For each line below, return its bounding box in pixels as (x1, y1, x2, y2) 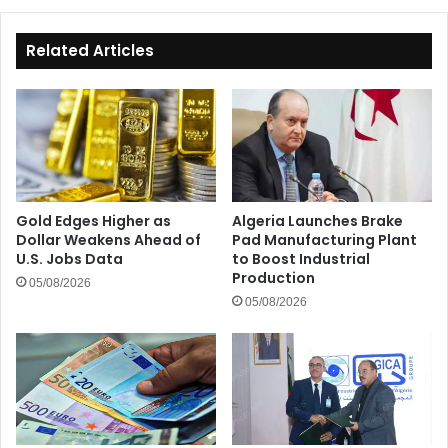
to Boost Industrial (232, 248, 370, 269)
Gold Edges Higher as (16, 210, 171, 231)
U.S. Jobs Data (16, 248, 123, 269)
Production (232, 267, 315, 288)
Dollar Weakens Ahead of (16, 229, 201, 250)
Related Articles (26, 39, 154, 61)
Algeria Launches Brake (232, 210, 403, 231)
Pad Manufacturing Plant (232, 229, 417, 250)
